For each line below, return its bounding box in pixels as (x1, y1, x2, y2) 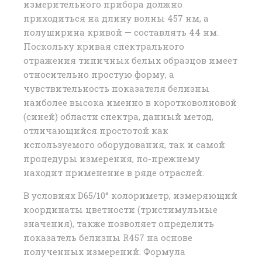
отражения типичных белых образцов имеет (23, 54, 237, 67)
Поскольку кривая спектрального (23, 40, 184, 53)
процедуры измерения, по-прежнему (23, 153, 200, 165)
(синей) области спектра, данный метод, (23, 111, 213, 123)
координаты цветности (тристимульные (23, 204, 218, 216)
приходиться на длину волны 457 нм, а (23, 12, 209, 25)
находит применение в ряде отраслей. (23, 167, 204, 179)
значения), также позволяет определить (23, 218, 214, 230)
